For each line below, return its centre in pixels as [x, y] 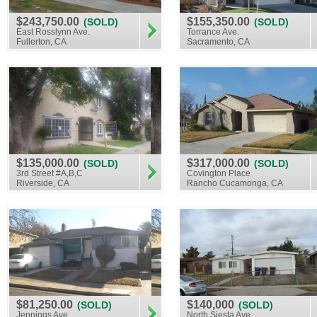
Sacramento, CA [218, 42]
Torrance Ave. [213, 32]
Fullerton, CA [41, 42]
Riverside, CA [43, 183]
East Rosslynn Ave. [53, 32]
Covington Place [219, 173]
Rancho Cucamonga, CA [235, 183]
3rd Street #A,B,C [50, 173]
